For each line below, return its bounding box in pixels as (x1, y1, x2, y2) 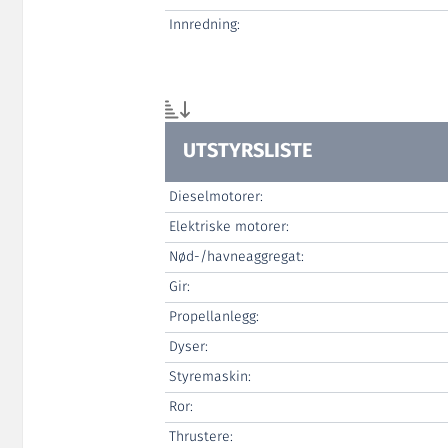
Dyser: (168, 335, 208, 358)
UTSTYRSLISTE (182, 135, 313, 167)
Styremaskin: (168, 365, 251, 388)
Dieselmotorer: (168, 185, 263, 208)
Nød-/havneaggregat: (168, 245, 304, 268)
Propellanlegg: (168, 305, 259, 328)
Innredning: (168, 13, 240, 36)
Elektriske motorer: (168, 215, 289, 238)
